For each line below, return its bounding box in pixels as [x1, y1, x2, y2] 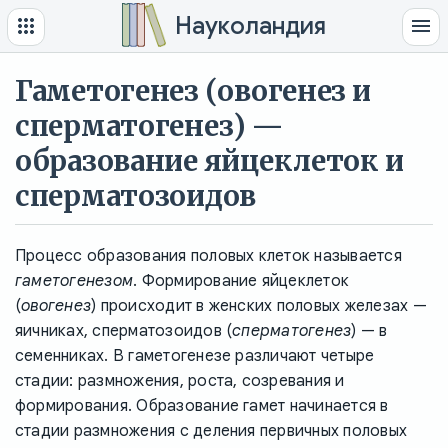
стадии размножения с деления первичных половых [15, 420, 408, 441]
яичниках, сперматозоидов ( [15, 320, 233, 341]
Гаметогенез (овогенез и [15, 72, 371, 109]
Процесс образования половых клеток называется [15, 245, 402, 266]
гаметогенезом [15, 270, 134, 291]
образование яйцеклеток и [15, 142, 404, 179]
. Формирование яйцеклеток [133, 270, 350, 291]
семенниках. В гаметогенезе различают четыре [15, 345, 375, 366]
